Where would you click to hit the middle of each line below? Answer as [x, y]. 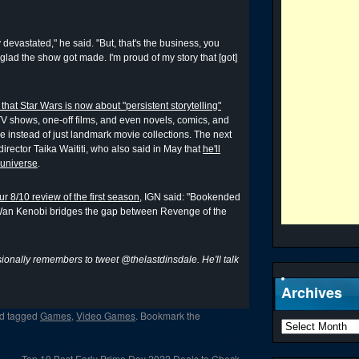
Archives [312, 292]
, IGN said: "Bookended [190, 197]
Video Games [106, 315]
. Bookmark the [168, 315]
